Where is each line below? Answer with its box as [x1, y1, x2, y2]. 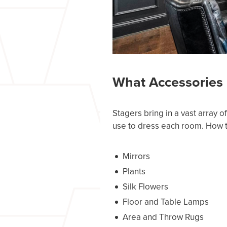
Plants [123, 165, 145, 178]
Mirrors [123, 150, 150, 163]
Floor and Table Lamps [123, 196, 209, 208]
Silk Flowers [123, 180, 168, 193]
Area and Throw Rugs [123, 211, 204, 223]
